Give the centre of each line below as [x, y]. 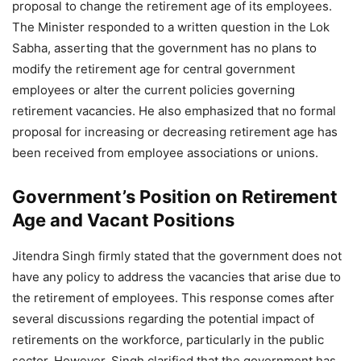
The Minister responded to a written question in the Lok [171, 27]
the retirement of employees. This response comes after [173, 298]
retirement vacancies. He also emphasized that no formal [174, 111]
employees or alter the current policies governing [154, 90]
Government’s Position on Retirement [175, 197]
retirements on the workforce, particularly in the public [168, 340]
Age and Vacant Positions [123, 220]
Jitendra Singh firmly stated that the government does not [177, 256]
